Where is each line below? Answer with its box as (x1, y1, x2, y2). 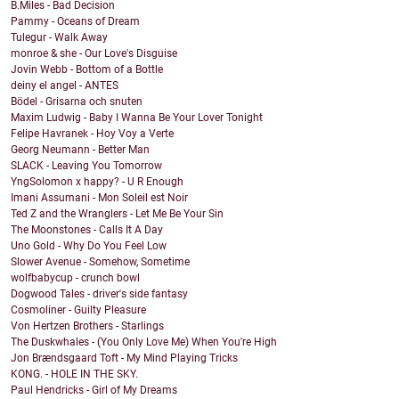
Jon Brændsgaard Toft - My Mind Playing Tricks (11, 352, 238, 365)
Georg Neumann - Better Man (11, 143, 150, 157)
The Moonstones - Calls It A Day (11, 224, 163, 237)
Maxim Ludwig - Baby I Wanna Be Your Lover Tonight (11, 111, 263, 125)
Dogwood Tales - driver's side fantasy (11, 288, 188, 301)
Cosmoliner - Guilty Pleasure (11, 304, 146, 317)
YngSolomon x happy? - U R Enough (11, 175, 183, 189)
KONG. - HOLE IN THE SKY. (11, 368, 138, 381)
